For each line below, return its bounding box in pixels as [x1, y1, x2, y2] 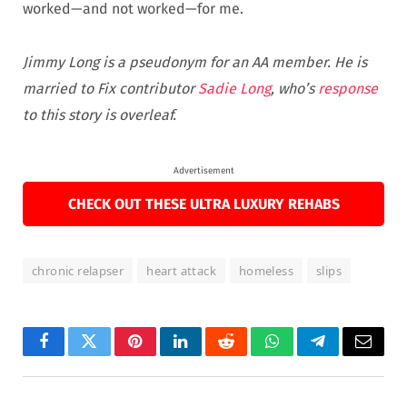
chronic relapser [32, 262, 124, 279]
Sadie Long [198, 79, 271, 97]
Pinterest [134, 346, 192, 363]
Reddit [224, 346, 269, 363]
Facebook [42, 346, 106, 363]
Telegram [316, 346, 379, 363]
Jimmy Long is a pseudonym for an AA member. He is [23, 53, 367, 71]
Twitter [87, 346, 135, 363]
